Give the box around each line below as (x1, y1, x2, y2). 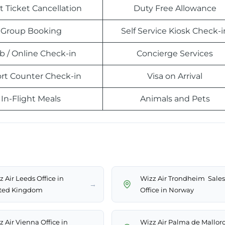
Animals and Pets (140, 94, 210, 104)
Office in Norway (140, 186, 194, 194)
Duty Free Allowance (133, 4, 216, 14)
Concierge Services (137, 49, 213, 59)
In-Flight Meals (1, 94, 61, 104)
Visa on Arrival (147, 71, 202, 81)
